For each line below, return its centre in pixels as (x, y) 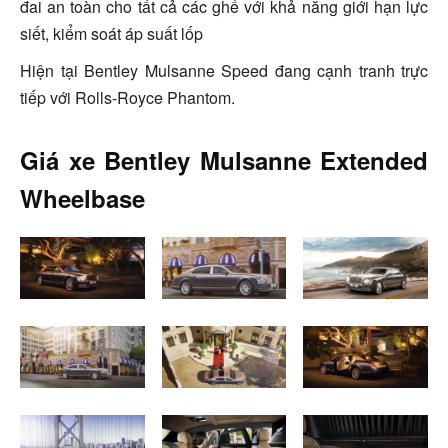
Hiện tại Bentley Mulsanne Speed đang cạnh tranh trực (224, 71)
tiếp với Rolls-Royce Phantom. (127, 98)
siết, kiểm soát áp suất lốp (111, 34)
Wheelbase (82, 198)
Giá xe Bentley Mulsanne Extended (224, 160)
